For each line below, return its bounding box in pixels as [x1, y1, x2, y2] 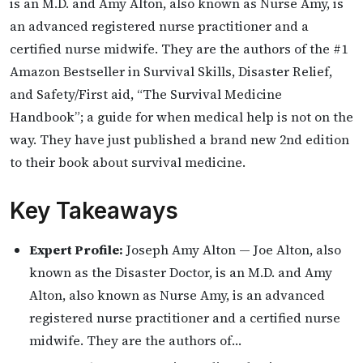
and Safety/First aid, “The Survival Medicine [10, 85, 282, 103]
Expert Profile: [29, 241, 123, 258]
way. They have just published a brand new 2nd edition [10, 130, 349, 148]
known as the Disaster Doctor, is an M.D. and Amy [29, 263, 332, 281]
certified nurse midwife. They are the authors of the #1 [10, 40, 348, 58]
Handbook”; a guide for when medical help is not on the [10, 108, 353, 126]
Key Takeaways [10, 197, 178, 224]
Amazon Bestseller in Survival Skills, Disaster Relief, [10, 62, 332, 80]
